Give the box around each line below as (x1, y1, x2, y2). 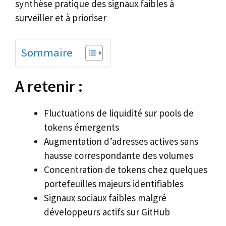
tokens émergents (44, 121, 119, 133)
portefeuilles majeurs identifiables (44, 178, 184, 190)
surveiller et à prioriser (15, 11, 106, 24)
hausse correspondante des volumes (44, 149, 193, 161)
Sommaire (21, 45, 73, 60)
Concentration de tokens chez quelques (44, 163, 207, 176)
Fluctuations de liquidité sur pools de (44, 107, 194, 119)
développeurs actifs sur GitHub (44, 206, 170, 218)
